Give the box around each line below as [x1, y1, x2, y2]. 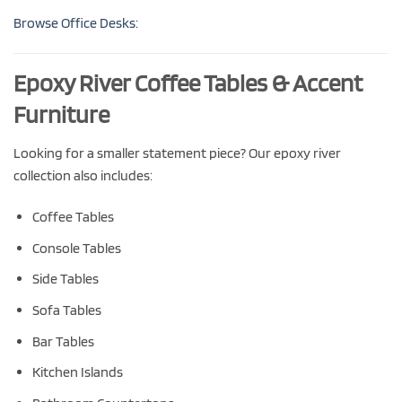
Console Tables [31, 239, 121, 257]
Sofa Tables [31, 301, 101, 319]
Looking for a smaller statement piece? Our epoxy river [13, 144, 341, 162]
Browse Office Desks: [13, 13, 138, 31]
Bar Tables [31, 332, 94, 350]
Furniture [13, 99, 109, 129]
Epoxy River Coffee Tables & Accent [13, 67, 363, 98]
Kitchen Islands [31, 363, 123, 381]
